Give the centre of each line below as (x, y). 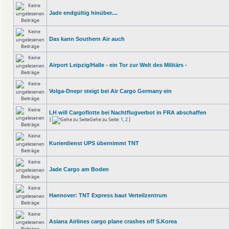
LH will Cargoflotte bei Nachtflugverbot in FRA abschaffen (128, 112)
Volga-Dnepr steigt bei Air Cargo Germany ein (110, 91)
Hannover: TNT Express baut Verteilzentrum (108, 195)
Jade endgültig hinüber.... (83, 13)
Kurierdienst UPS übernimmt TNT (94, 143)
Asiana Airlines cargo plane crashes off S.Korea (113, 221)
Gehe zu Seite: (105, 119)
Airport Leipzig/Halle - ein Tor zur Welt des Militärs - (118, 65)
